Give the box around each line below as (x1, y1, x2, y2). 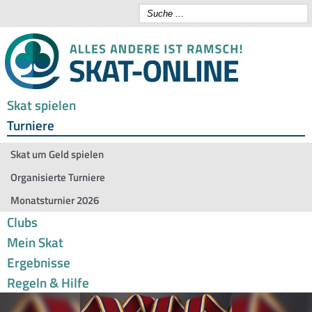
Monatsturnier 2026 (10, 192, 99, 208)
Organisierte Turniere (10, 169, 105, 185)
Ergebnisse (7, 252, 70, 272)
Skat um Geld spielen (10, 146, 104, 162)
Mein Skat (7, 232, 63, 252)
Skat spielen (7, 95, 76, 115)
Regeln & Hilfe (7, 272, 89, 292)
